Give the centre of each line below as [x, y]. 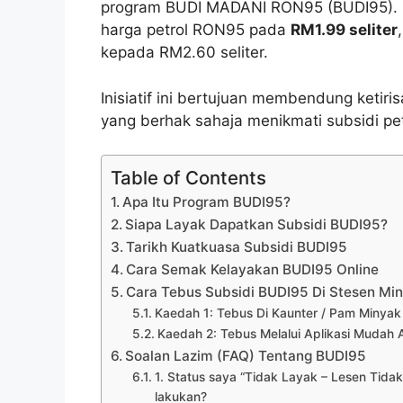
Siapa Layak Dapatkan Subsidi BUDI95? [257, 225]
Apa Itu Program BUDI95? [207, 202]
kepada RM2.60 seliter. [184, 53]
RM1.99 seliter [344, 30]
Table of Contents [188, 178]
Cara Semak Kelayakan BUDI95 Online [253, 270]
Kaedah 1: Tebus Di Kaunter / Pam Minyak [278, 313]
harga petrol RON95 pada [196, 30]
